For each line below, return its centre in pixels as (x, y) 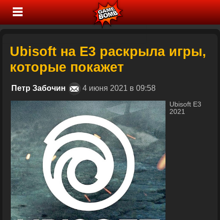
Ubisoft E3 (185, 104)
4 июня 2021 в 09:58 (123, 88)
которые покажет (67, 67)
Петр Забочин (39, 88)
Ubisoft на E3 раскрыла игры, (108, 51)
